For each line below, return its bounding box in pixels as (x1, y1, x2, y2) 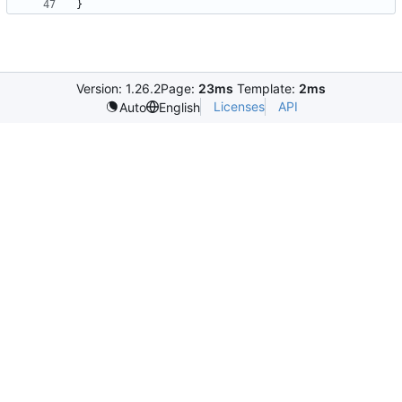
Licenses (213, 99, 265, 115)
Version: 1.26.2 (76, 81, 161, 97)
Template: (233, 81, 299, 97)
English (158, 99, 200, 115)
